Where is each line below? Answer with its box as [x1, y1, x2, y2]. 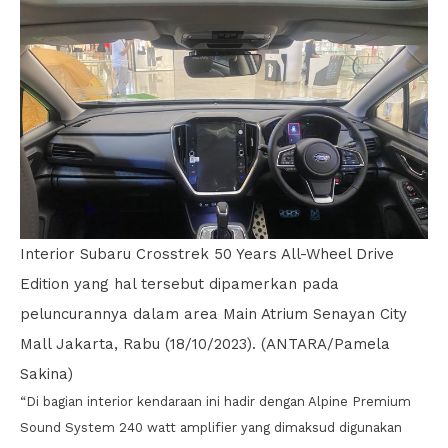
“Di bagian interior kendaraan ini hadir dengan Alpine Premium [20, 394, 411, 410]
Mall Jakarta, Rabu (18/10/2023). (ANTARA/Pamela [20, 335, 390, 354]
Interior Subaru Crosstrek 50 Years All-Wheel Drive [20, 245, 394, 264]
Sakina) [20, 365, 73, 384]
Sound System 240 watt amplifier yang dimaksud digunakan [20, 420, 402, 436]
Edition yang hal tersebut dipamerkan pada [20, 275, 339, 294]
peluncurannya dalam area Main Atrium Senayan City [20, 305, 407, 324]
